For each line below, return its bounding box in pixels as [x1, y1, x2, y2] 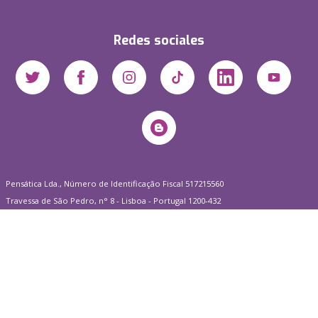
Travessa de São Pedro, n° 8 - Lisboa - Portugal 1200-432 [6, 195, 221, 207]
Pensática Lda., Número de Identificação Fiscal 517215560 [6, 178, 224, 190]
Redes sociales [114, 32, 204, 50]
